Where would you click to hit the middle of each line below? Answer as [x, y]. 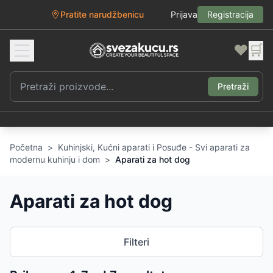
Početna [26, 147]
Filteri [136, 242]
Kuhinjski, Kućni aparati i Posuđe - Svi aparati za [154, 147]
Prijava [184, 14]
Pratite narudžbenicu [102, 14]
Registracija [230, 14]
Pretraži [233, 86]
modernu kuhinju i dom [55, 159]
